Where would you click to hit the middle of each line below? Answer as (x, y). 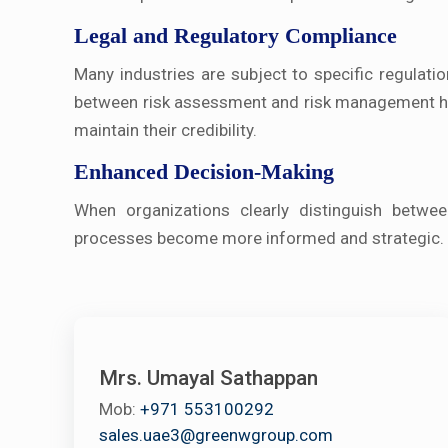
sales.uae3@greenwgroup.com (216, 435)
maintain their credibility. (166, 130)
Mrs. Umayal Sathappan (209, 378)
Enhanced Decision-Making (204, 172)
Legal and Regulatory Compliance (236, 36)
